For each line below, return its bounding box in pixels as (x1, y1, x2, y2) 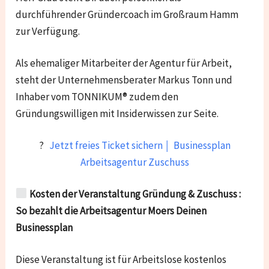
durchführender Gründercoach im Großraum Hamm (16, 7, 239, 21)
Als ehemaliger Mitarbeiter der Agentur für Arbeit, (16, 56, 232, 70)
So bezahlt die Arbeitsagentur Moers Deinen (16, 204, 207, 217)
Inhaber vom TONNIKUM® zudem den (16, 89, 179, 103)
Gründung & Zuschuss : (142, 187, 241, 201)
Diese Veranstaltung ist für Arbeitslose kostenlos (16, 252, 227, 266)
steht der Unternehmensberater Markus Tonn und (16, 73, 233, 86)
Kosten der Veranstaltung (27, 187, 142, 201)
